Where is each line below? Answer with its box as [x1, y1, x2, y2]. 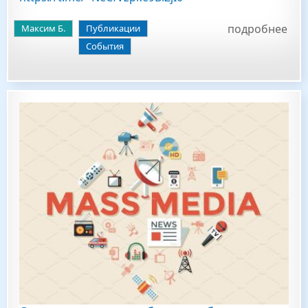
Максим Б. [21, 22, 65, 34]
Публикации [86, 22, 140, 34]
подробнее [228, 21, 287, 36]
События [86, 40, 124, 52]
